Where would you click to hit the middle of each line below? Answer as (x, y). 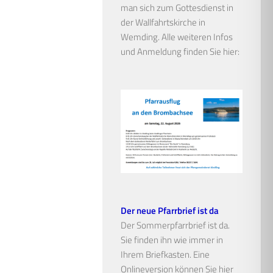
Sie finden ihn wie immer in (172, 240)
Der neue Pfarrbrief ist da (170, 211)
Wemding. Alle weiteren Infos (177, 37)
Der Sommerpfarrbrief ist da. (175, 225)
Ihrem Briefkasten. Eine (165, 255)
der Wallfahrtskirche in (163, 22)
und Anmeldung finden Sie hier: (180, 51)
